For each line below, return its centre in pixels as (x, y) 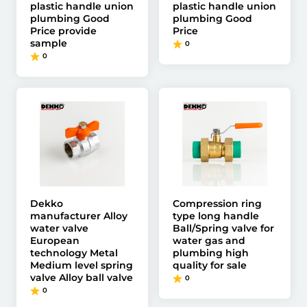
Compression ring (217, 204)
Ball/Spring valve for (223, 228)
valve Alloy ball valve (82, 278)
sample (49, 43)
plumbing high (211, 253)
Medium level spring (82, 265)
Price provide (63, 31)
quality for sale (210, 265)
